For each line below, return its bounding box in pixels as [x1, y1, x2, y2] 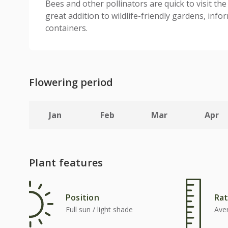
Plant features [29, 156, 103, 170]
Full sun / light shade [66, 205, 133, 215]
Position [66, 192, 99, 204]
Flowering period [29, 75, 113, 89]
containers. [45, 22, 88, 34]
